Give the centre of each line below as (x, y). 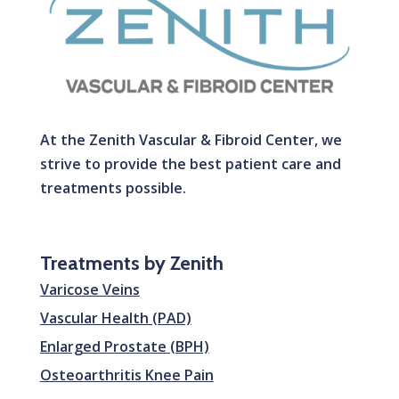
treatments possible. (113, 187)
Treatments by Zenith (131, 263)
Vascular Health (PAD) (115, 318)
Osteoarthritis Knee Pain (126, 375)
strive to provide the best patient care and (190, 163)
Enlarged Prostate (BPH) (124, 346)
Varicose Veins (90, 289)
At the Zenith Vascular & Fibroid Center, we (191, 139)
